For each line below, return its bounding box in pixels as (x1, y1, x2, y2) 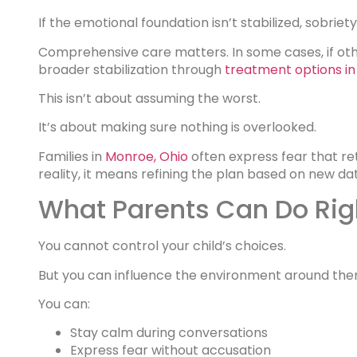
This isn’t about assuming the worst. (38, 89, 261, 108)
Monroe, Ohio (105, 147, 188, 166)
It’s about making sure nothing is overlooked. (38, 118, 316, 137)
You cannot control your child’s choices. (38, 237, 286, 256)
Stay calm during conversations (70, 324, 268, 343)
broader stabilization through (38, 60, 225, 79)
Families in (38, 147, 105, 166)
